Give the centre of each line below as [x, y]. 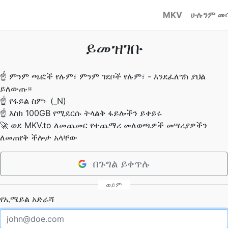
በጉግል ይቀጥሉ [122, 164]
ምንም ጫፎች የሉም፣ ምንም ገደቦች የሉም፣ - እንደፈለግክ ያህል [107, 76]
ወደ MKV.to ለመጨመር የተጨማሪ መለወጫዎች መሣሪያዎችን [109, 125]
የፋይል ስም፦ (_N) [38, 101]
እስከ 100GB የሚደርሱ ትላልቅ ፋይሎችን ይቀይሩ [85, 113]
